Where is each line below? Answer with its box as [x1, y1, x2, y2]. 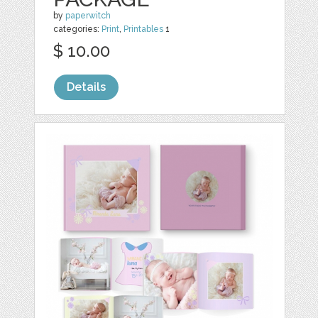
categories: [53, 24, 102, 34]
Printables [124, 24, 164, 34]
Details [67, 80, 106, 94]
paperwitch [65, 11, 111, 21]
